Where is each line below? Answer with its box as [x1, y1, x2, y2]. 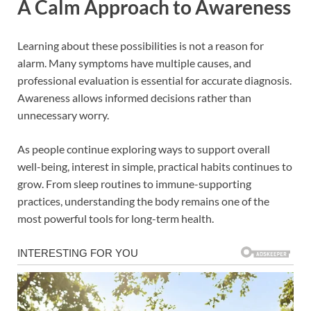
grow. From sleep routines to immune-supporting [17, 177, 251, 191]
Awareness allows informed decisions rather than [17, 91, 251, 105]
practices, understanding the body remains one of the [17, 194, 269, 208]
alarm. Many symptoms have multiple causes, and [17, 56, 251, 70]
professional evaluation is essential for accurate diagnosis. [17, 74, 292, 87]
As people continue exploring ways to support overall [17, 142, 270, 156]
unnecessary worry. [17, 108, 109, 122]
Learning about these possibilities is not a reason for [17, 39, 264, 53]
